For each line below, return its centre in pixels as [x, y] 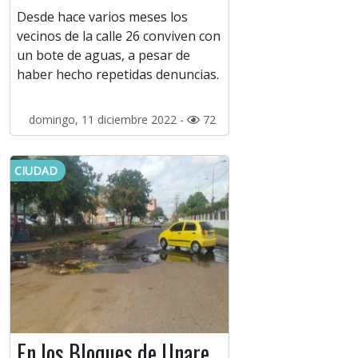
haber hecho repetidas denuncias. [118, 75]
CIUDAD [36, 171]
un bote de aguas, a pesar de [103, 56]
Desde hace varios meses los [102, 17]
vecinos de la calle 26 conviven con [119, 36]
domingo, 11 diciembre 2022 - [107, 120]
